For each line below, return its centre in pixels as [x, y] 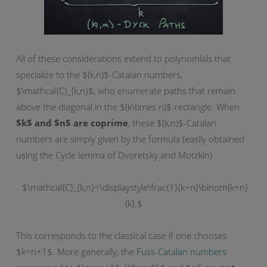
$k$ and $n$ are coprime [72, 122]
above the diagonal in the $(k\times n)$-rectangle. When [128, 106]
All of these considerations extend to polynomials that [123, 58]
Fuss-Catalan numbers [181, 251]
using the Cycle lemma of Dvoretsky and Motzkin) [114, 155]
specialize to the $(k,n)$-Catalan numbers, [99, 74]
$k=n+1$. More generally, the [76, 251]
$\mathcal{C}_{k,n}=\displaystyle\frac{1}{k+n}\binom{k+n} [133, 187]
